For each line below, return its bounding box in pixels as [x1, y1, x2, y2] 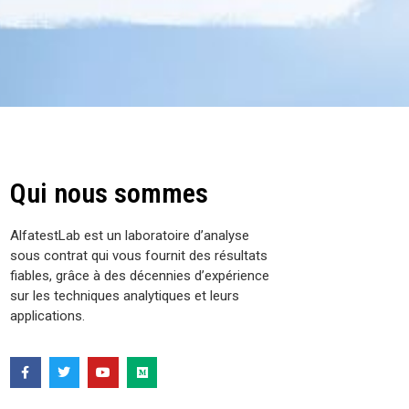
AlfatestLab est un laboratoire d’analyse [9, 227, 249, 244]
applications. [9, 308, 85, 324]
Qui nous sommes [9, 177, 208, 209]
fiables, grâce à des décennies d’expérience [9, 267, 269, 284]
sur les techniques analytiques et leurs [9, 288, 239, 304]
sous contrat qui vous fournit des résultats [9, 247, 267, 264]
